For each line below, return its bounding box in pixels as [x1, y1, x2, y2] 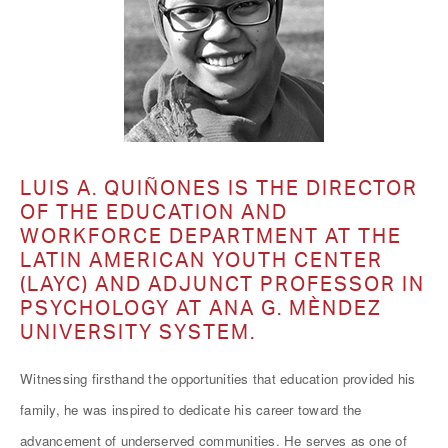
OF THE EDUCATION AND [20, 199, 288, 224]
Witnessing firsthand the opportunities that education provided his [20, 369, 416, 388]
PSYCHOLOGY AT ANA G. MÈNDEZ [20, 295, 382, 320]
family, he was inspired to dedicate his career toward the [20, 400, 362, 419]
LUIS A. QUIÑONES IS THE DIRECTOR [20, 175, 418, 200]
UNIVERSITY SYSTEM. [20, 319, 256, 344]
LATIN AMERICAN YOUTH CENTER [20, 247, 383, 272]
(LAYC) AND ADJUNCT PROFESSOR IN [20, 271, 425, 296]
